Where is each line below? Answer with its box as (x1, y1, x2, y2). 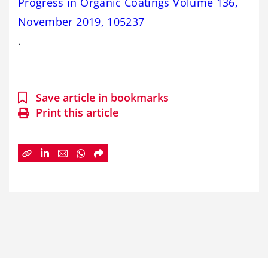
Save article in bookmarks (36, 90, 169, 105)
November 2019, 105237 (18, 14, 145, 29)
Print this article (36, 105, 118, 120)
